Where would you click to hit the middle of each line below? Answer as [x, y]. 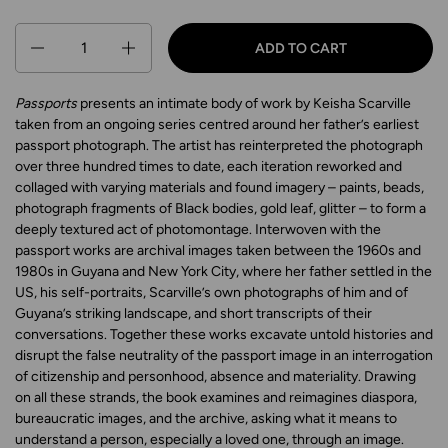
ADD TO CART [300, 48]
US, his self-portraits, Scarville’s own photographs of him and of [211, 293]
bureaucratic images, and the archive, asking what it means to [206, 419]
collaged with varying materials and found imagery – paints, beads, [219, 188]
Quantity [43, 35]
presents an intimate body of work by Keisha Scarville [245, 104]
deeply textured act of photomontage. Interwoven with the [198, 230]
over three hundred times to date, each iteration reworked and [208, 167]
